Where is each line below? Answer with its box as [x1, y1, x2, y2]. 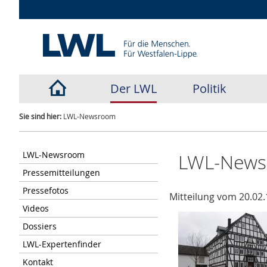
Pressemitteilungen [22, 167, 100, 178]
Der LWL [110, 80, 157, 97]
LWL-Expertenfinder [22, 238, 101, 250]
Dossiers [22, 221, 57, 232]
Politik [193, 80, 227, 97]
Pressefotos [22, 185, 69, 196]
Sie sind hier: [18, 111, 61, 121]
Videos [22, 203, 49, 214]
